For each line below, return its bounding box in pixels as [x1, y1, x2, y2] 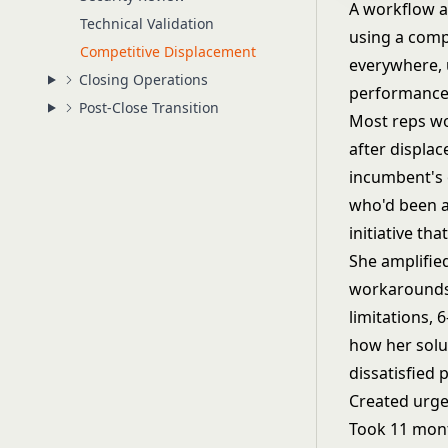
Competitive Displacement [80, 42, 256, 61]
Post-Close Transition [78, 98, 219, 117]
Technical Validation [80, 14, 214, 33]
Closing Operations [78, 70, 208, 89]
